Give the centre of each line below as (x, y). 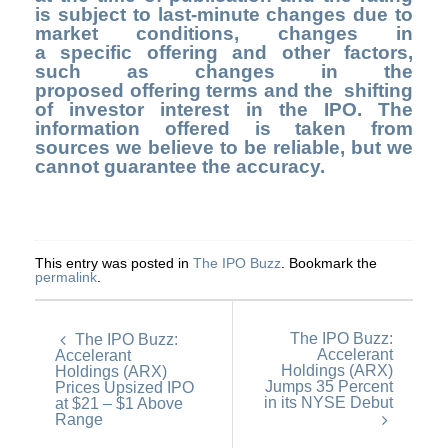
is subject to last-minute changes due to (224, 15)
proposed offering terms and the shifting (224, 91)
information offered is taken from (224, 129)
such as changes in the (224, 72)
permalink (66, 276)
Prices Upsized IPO (124, 387)
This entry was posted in (114, 262)
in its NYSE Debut (328, 402)
